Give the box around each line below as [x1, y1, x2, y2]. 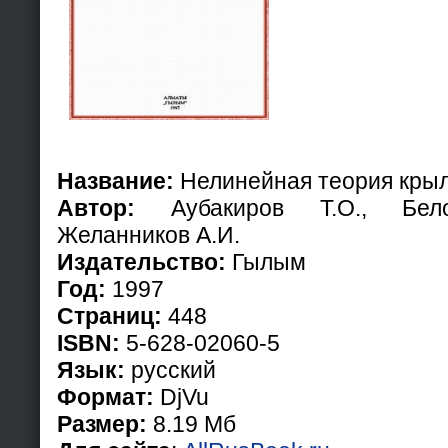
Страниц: [57, 302, 162, 329]
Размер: [57, 410, 147, 437]
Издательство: [57, 248, 226, 275]
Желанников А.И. [57, 221, 240, 248]
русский [125, 356, 216, 383]
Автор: [57, 194, 135, 221]
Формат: [57, 383, 154, 410]
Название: [57, 167, 174, 194]
